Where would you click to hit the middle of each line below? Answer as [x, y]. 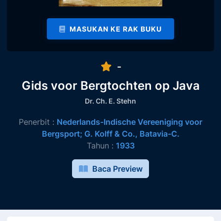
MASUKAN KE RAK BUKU [115, 29]
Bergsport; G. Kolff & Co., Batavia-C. [110, 134]
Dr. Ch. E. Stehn [110, 101]
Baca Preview [116, 169]
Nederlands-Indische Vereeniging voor [129, 122]
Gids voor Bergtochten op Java [110, 86]
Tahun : [101, 146]
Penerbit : [38, 122]
